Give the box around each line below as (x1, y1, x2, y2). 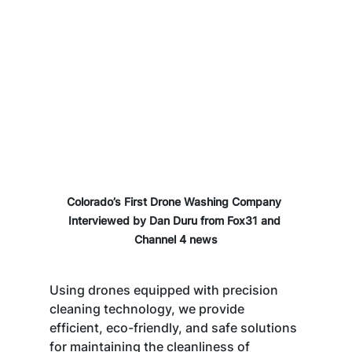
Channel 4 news (134, 232, 218, 246)
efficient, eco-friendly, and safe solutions (49, 319, 300, 335)
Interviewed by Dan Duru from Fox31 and (68, 213, 284, 227)
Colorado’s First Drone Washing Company (67, 194, 285, 208)
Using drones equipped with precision (49, 281, 281, 298)
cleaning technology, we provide (49, 300, 247, 317)
